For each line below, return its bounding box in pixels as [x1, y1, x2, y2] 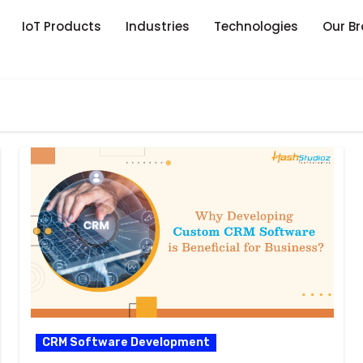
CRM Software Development [42, 335, 211, 350]
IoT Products [21, 18, 101, 36]
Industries [125, 18, 190, 36]
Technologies [213, 18, 298, 36]
